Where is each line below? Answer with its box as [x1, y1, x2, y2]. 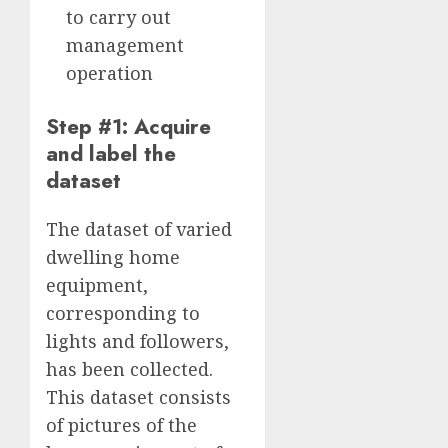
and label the [46, 138, 176, 170]
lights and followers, [46, 329, 229, 354]
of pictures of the [46, 413, 197, 438]
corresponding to [46, 301, 200, 326]
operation [66, 61, 153, 86]
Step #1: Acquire [46, 111, 211, 143]
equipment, [46, 273, 148, 298]
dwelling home [46, 245, 180, 270]
